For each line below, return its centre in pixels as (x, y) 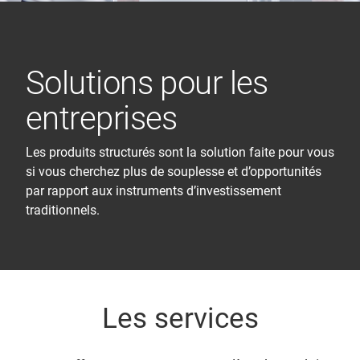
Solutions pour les (147, 83)
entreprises (102, 119)
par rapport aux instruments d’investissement (153, 191)
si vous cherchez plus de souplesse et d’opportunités (174, 172)
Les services (180, 319)
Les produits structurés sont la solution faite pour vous (180, 152)
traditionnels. (63, 210)
